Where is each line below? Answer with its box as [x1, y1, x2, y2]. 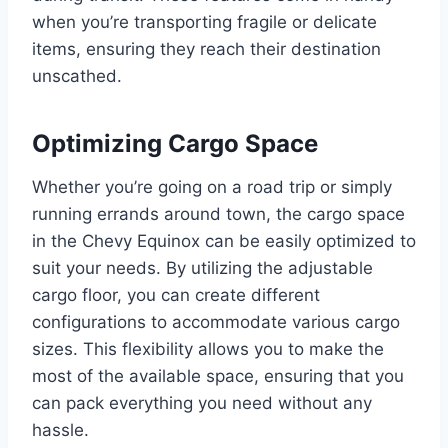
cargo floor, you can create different [32, 284, 320, 305]
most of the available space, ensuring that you [32, 365, 404, 386]
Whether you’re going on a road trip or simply [32, 176, 392, 197]
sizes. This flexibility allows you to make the [32, 338, 384, 359]
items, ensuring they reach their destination [32, 38, 381, 59]
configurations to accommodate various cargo [32, 311, 400, 332]
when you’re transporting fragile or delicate [32, 11, 377, 32]
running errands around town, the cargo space [32, 203, 405, 224]
